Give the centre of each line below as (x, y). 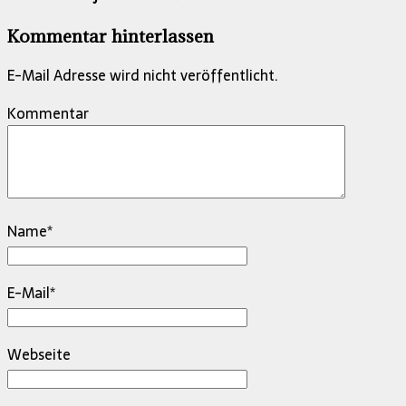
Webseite (39, 355)
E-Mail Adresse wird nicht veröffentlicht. (143, 76)
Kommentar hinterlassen (111, 35)
